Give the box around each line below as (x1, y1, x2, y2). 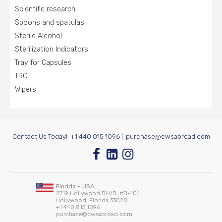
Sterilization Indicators (15, 45, 88, 54)
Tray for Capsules (15, 58, 71, 67)
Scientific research (15, 5, 75, 13)
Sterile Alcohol (15, 32, 62, 40)
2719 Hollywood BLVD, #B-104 (56, 190, 141, 197)
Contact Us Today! (12, 132, 70, 140)
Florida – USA (56, 183, 95, 190)
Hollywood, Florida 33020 (56, 197, 128, 204)
